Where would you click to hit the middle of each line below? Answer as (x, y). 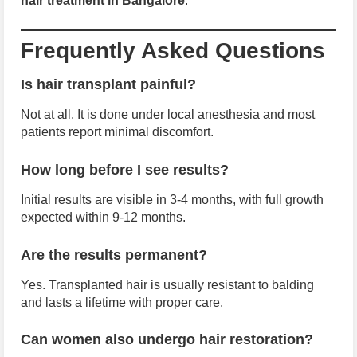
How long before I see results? (125, 170)
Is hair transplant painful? (108, 85)
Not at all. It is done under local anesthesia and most (168, 115)
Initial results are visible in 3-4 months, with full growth (172, 200)
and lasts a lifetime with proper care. (122, 302)
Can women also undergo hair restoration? (167, 340)
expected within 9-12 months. (103, 217)
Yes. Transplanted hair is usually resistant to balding (167, 284)
